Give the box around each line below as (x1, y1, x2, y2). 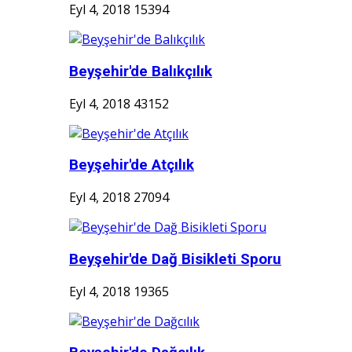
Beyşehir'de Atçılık (69, 156, 194, 174)
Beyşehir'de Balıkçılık (69, 62, 212, 80)
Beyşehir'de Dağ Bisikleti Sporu (69, 250, 281, 268)
